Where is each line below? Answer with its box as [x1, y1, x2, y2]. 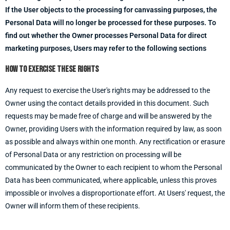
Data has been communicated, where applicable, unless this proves [5, 176, 217, 184]
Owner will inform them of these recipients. [5, 202, 140, 210]
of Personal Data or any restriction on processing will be [5, 150, 181, 159]
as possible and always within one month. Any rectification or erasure [5, 138, 225, 146]
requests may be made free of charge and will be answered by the [5, 112, 212, 120]
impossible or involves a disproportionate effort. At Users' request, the [5, 189, 225, 197]
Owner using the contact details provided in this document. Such [5, 99, 209, 107]
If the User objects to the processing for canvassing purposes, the [5, 6, 217, 14]
